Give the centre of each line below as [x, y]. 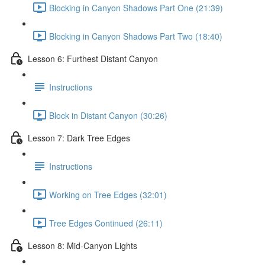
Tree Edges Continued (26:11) [106, 223]
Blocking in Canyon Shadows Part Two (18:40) [136, 36]
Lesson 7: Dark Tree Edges [79, 138]
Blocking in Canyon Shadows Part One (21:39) [136, 7]
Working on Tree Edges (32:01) [108, 194]
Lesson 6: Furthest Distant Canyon [93, 58]
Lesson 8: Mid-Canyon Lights [83, 245]
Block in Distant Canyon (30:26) [108, 115]
